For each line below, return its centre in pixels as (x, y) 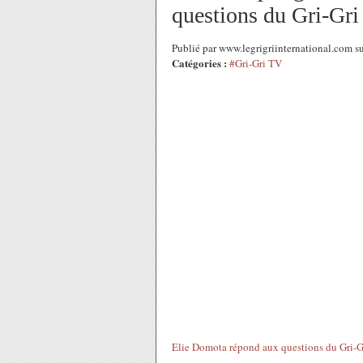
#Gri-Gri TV (256, 63)
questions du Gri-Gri (265, 15)
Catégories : (199, 63)
